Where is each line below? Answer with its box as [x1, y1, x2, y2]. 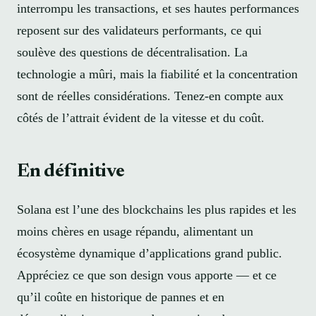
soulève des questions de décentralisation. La [17, 44, 248, 59]
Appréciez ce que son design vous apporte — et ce [17, 267, 276, 282]
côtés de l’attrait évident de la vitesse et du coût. [17, 110, 265, 125]
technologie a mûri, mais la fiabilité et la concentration [17, 66, 298, 81]
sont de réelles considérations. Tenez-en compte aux [17, 88, 284, 103]
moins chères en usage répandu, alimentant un [17, 224, 253, 238]
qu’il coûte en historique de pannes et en [17, 289, 224, 304]
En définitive [17, 163, 125, 182]
